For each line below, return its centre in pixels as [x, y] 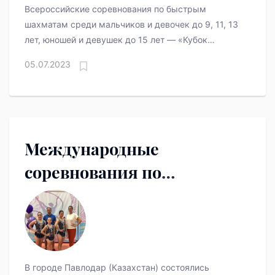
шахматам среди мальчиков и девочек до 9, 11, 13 [131, 25]
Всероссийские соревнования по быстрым [115, 9]
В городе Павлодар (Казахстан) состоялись [117, 268]
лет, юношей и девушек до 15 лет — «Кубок [116, 40]
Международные [92, 149]
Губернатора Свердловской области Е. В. [111, 55]
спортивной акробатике [124, 196]
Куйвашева [48, 71]
